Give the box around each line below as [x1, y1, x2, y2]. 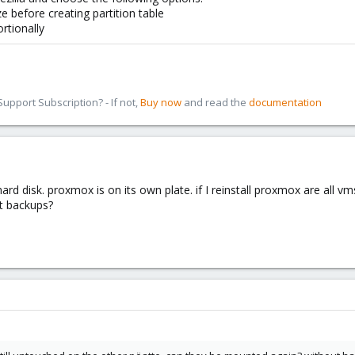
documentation [249, 95, 322, 109]
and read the [181, 95, 249, 109]
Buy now [140, 95, 181, 109]
